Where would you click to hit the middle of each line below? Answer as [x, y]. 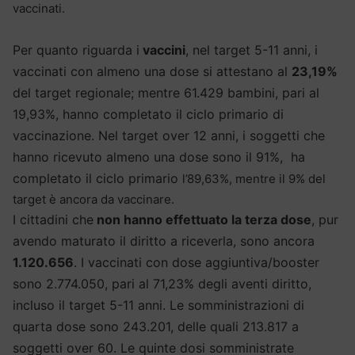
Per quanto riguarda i [76, 50]
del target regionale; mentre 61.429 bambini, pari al [166, 93]
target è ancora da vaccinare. [94, 200]
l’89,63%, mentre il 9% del [254, 179]
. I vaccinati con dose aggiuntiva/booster [197, 263]
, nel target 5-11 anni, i [252, 50]
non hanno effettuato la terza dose [202, 220]
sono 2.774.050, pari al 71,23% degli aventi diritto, [162, 284]
